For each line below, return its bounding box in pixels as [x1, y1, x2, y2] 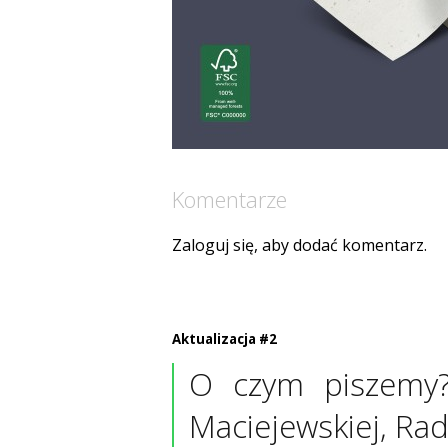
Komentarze [172, 183, 287, 214]
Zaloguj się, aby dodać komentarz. [172, 233, 427, 256]
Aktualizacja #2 [172, 329, 277, 348]
